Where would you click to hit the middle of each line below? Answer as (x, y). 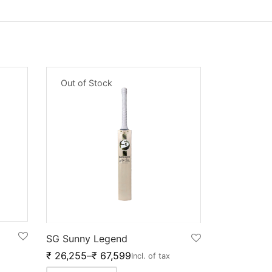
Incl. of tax (151, 256)
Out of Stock (86, 83)
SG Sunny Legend (87, 238)
